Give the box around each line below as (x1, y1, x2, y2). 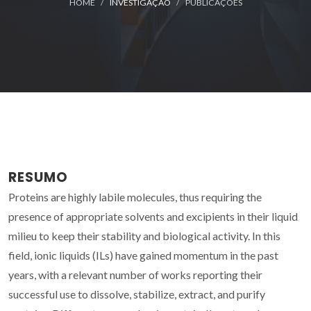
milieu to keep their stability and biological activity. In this (8, 228, 280, 242)
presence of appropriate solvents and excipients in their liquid (8, 209, 298, 223)
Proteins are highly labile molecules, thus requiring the (8, 190, 262, 203)
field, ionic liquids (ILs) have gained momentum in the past (8, 248, 278, 262)
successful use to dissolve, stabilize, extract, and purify (8, 287, 265, 301)
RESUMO (8, 167, 68, 187)
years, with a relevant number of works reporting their (8, 267, 262, 281)
